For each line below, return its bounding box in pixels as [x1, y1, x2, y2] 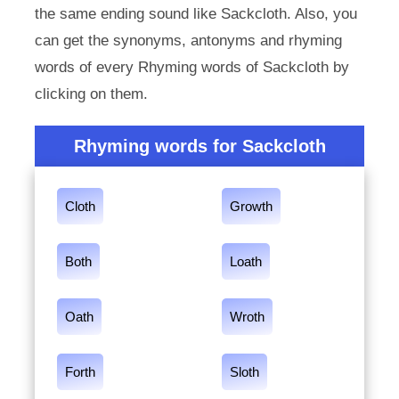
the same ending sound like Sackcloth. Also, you [34, 5, 357, 22]
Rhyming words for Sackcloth [73, 136, 326, 156]
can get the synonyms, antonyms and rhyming [34, 32, 342, 49]
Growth [230, 199, 273, 214]
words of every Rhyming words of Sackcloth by [34, 59, 349, 76]
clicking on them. [34, 85, 148, 102]
